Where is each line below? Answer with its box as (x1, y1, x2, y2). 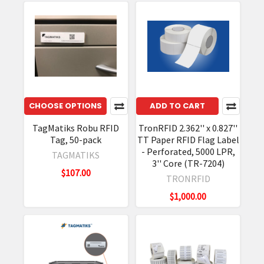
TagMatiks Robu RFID (32, 122, 120, 134)
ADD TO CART (150, 100, 206, 112)
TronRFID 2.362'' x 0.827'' (138, 122, 238, 134)
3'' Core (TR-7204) (151, 157, 225, 170)
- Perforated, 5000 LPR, (141, 146, 235, 158)
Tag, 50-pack (50, 134, 102, 146)
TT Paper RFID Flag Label (137, 134, 239, 146)
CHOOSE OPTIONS (28, 100, 102, 112)
